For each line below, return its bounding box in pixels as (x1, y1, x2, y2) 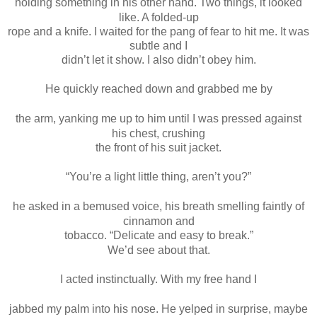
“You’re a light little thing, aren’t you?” (66, 170, 251, 183)
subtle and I (129, 39, 188, 52)
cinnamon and (122, 214, 195, 227)
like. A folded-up (118, 11, 199, 23)
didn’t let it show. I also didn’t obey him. (61, 53, 256, 66)
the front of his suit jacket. (96, 141, 221, 154)
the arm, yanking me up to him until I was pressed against (16, 112, 301, 125)
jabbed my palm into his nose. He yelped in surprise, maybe (9, 302, 308, 315)
